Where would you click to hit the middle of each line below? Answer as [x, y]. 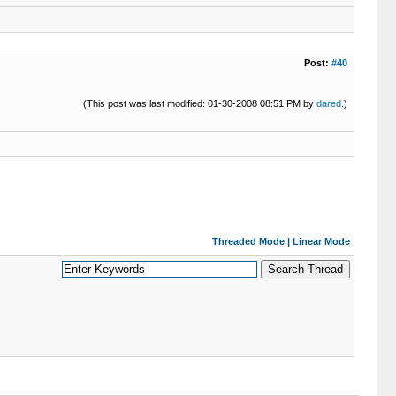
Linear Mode [321, 241]
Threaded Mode [248, 241]
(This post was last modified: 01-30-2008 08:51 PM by [199, 103]
